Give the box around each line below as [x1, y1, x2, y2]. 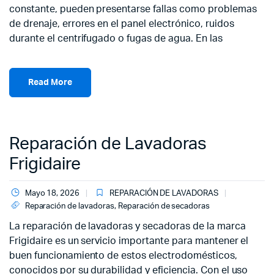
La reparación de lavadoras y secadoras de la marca [9, 221, 246, 231]
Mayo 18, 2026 [24, 190, 80, 198]
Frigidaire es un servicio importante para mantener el [9, 236, 249, 246]
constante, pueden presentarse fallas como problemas [9, 4, 257, 14]
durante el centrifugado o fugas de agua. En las [9, 34, 223, 43]
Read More [28, 78, 72, 87]
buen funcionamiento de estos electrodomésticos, [9, 251, 237, 261]
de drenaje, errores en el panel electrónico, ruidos [9, 19, 234, 29]
